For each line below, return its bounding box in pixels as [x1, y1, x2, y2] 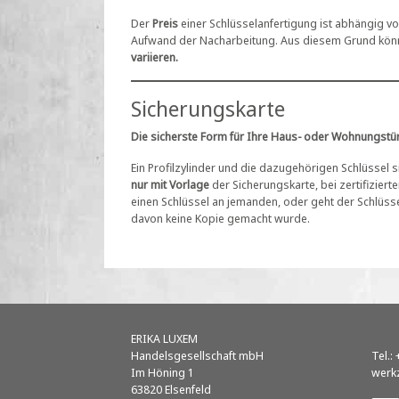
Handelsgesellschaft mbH [131, 346, 264, 363]
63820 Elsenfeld [131, 380, 211, 397]
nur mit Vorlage [131, 175, 209, 192]
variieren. [131, 48, 178, 65]
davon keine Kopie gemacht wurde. [131, 209, 310, 226]
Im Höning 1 [131, 363, 194, 380]
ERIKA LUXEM [131, 330, 198, 346]
